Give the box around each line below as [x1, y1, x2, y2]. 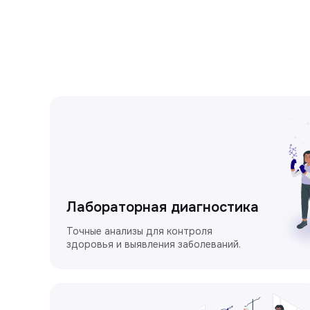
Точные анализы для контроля [66, 224, 212, 237]
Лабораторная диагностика [66, 198, 259, 216]
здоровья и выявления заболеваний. [66, 237, 241, 250]
